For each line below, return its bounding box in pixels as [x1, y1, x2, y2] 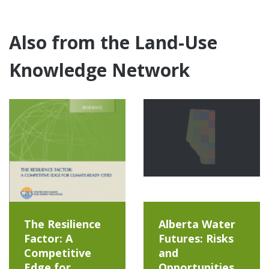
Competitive [24, 245, 91, 260]
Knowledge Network [9, 57, 190, 82]
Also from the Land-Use [9, 29, 217, 55]
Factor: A [24, 231, 73, 246]
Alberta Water [159, 216, 235, 231]
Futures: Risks [159, 231, 234, 246]
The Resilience [24, 216, 101, 231]
